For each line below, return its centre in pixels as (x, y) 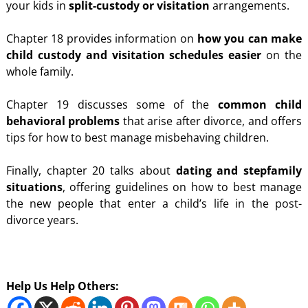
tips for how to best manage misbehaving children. (137, 138)
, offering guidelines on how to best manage (182, 187)
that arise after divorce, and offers (211, 121)
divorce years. (42, 220)
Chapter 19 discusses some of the (112, 105)
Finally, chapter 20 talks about (91, 171)
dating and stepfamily (239, 171)
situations (34, 187)
